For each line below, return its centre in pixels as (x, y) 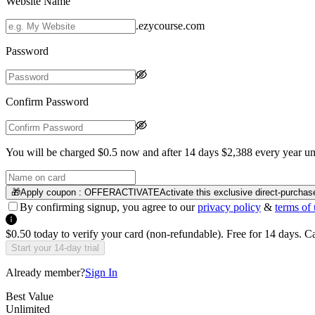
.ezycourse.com (170, 26)
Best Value (30, 296)
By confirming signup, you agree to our (107, 207)
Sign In (101, 272)
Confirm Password (47, 102)
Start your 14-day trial (55, 248)
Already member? (45, 272)
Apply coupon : (51, 192)
